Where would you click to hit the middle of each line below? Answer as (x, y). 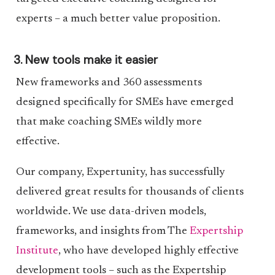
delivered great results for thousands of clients (130, 192)
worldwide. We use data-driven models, (111, 212)
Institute (37, 251)
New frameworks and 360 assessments (109, 83)
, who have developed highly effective (148, 251)
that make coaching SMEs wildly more (109, 122)
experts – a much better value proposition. (118, 19)
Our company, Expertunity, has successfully (120, 172)
